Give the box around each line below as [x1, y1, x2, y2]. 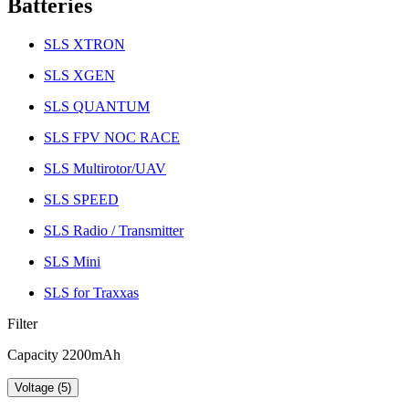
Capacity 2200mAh [7, 346, 121, 362]
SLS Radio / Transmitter [44, 222, 184, 238]
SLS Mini [44, 253, 100, 269]
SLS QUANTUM [44, 98, 150, 114]
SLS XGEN [44, 67, 115, 83]
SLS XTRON [44, 36, 125, 52]
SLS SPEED [44, 191, 119, 207]
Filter [7, 315, 37, 331]
